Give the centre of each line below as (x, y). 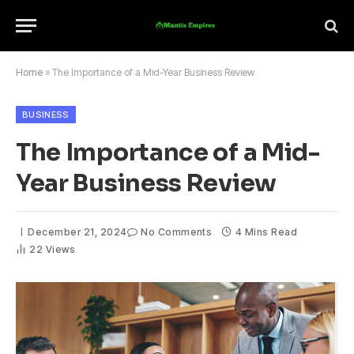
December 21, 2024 (77, 232)
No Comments (177, 232)
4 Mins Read (266, 232)
